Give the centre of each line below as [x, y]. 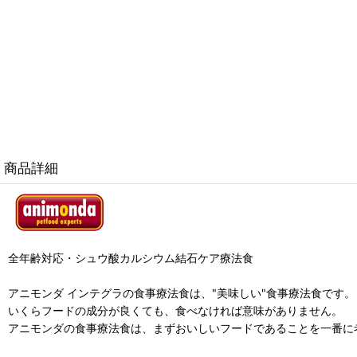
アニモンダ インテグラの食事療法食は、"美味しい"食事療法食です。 [182, 293]
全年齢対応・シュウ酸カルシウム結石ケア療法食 [131, 258]
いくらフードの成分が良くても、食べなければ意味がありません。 [175, 311]
